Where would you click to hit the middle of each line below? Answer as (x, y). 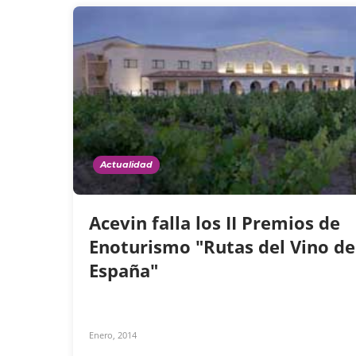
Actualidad (126, 165)
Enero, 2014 (113, 335)
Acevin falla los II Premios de (215, 223)
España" (126, 271)
